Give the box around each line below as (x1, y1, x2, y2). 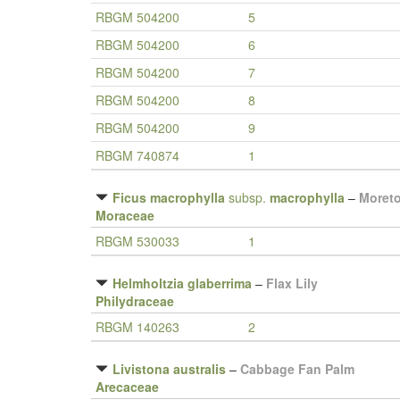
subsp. (225, 188, 270, 206)
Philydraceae (96, 292, 174, 310)
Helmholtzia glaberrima (112, 274, 252, 292)
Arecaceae (96, 378, 159, 396)
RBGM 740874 (96, 146, 179, 164)
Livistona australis (112, 360, 226, 378)
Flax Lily (266, 274, 318, 292)
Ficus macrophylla (112, 188, 225, 206)
